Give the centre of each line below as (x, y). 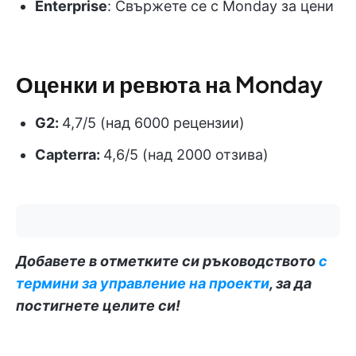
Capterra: (69, 154)
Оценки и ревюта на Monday (169, 83)
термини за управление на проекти (143, 283)
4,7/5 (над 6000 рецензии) (153, 122)
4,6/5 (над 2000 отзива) (186, 154)
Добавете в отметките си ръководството (167, 261)
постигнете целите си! (98, 305)
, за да (290, 283)
